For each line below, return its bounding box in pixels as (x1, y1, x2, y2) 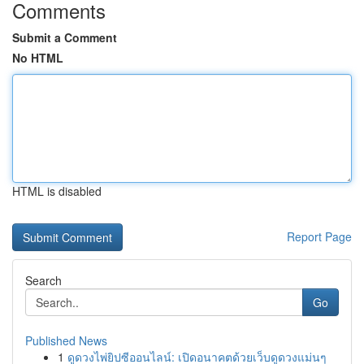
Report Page (287, 228, 352, 245)
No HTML (12, 50, 63, 66)
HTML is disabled (12, 183, 102, 199)
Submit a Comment (12, 29, 117, 45)
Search (25, 272, 62, 288)
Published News (25, 332, 107, 349)
